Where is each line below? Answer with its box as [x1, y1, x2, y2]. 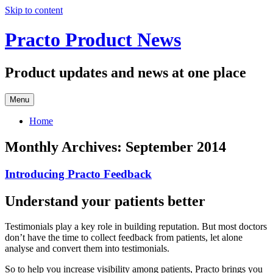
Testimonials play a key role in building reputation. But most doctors [5, 221, 267, 232]
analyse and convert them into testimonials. [5, 243, 169, 254]
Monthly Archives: [5, 138, 126, 155]
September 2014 [126, 138, 226, 155]
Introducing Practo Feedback [5, 167, 152, 180]
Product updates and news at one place [5, 64, 246, 80]
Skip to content [5, 5, 63, 15]
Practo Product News [5, 29, 181, 51]
